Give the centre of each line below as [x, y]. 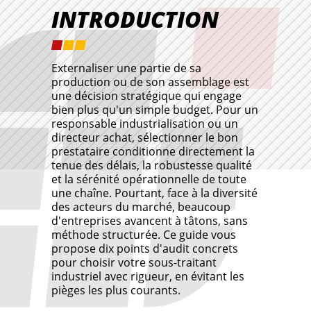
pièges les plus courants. [116, 291]
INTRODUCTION [135, 19]
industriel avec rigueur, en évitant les [148, 277]
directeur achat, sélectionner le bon [145, 138]
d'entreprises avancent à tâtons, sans [150, 221]
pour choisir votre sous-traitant [134, 263]
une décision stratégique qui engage [146, 96]
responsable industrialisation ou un [145, 124]
